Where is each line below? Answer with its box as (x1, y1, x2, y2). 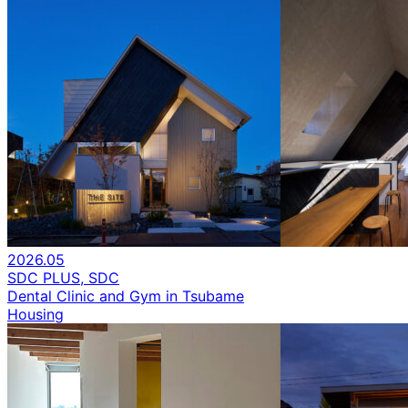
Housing (7, 304, 64, 323)
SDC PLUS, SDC (7, 268, 119, 287)
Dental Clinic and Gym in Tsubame (7, 286, 244, 305)
